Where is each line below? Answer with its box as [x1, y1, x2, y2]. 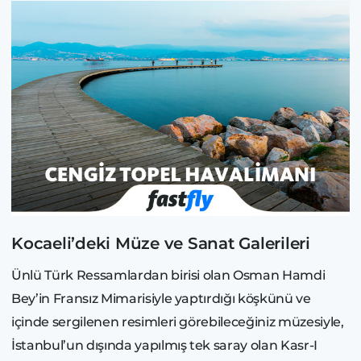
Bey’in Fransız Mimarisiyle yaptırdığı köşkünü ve [11, 291, 311, 307]
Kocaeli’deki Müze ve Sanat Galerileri [11, 234, 310, 254]
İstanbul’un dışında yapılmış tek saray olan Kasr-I [11, 338, 318, 354]
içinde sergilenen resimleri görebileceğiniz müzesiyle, [11, 314, 344, 330]
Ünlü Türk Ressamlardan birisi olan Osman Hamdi [11, 268, 326, 284]
